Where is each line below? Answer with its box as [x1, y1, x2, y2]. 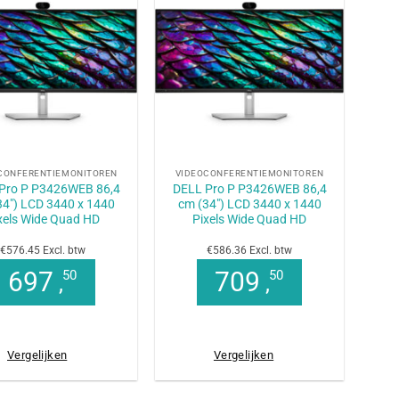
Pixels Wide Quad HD [192, 211, 307, 226]
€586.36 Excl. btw [207, 243, 293, 256]
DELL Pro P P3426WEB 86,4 [172, 181, 327, 196]
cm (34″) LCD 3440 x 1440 [177, 196, 322, 211]
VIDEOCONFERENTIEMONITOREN [175, 167, 324, 179]
